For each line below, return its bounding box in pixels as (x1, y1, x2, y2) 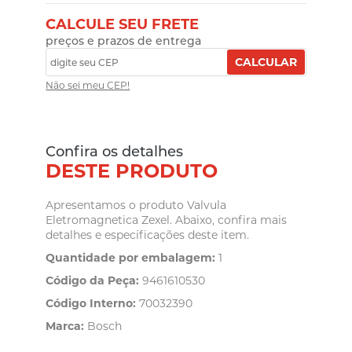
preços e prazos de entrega (46, 34, 202, 49)
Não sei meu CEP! (46, 79, 130, 92)
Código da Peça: (46, 273, 140, 288)
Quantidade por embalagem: (46, 251, 216, 266)
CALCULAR (234, 55, 297, 70)
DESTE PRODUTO (46, 159, 218, 183)
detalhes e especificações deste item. (46, 228, 250, 243)
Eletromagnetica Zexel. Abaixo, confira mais (46, 213, 288, 228)
